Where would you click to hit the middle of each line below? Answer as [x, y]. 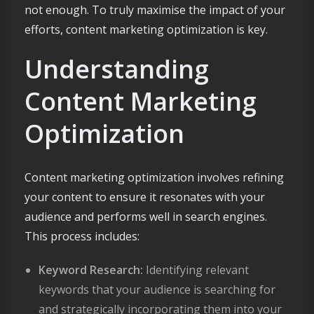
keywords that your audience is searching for [157, 289]
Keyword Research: [91, 270]
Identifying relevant [196, 270]
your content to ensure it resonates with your [145, 197]
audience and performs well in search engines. [146, 217]
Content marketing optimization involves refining [154, 177]
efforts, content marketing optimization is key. [146, 29]
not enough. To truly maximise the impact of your [155, 10]
